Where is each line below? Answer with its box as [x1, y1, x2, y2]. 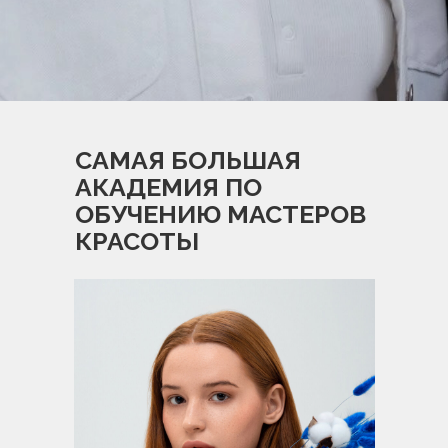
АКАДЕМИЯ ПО [75, 172, 262, 202]
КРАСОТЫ [75, 226, 199, 256]
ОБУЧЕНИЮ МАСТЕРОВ [75, 199, 366, 229]
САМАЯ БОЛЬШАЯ [75, 145, 301, 175]
